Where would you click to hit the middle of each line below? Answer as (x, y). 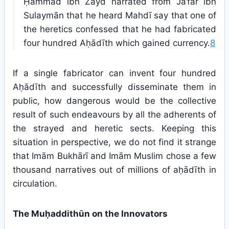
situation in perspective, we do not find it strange (114, 142)
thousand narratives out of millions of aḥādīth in (114, 170)
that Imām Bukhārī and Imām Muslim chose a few (114, 156)
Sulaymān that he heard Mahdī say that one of (120, 15)
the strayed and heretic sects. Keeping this (114, 128)
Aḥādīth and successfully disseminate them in (114, 87)
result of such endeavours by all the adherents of (114, 114)
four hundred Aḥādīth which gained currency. (117, 43)
